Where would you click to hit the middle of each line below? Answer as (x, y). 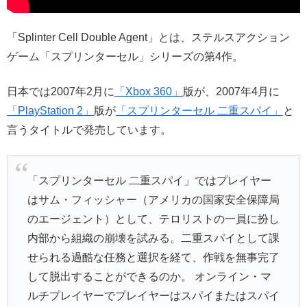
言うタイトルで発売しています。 (89, 130)
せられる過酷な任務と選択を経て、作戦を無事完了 (153, 257)
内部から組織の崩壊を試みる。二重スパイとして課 (153, 238)
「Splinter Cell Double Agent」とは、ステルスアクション (148, 38)
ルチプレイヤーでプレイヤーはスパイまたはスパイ (153, 295)
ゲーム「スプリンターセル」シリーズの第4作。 (125, 57)
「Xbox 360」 (149, 91)
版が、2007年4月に (231, 91)
